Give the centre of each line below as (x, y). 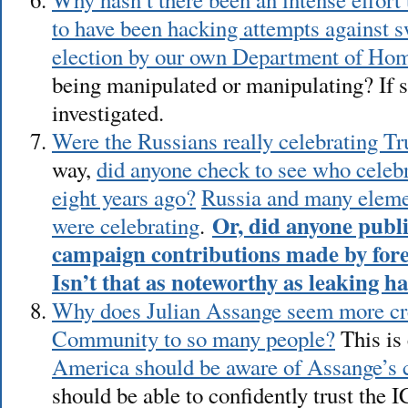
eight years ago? (123, 197)
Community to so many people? (193, 338)
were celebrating (125, 225)
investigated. (107, 112)
